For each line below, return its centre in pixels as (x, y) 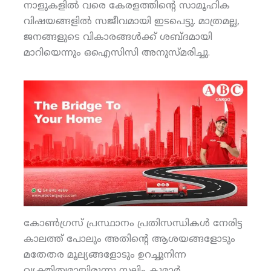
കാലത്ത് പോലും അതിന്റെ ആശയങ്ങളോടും (129, 240)
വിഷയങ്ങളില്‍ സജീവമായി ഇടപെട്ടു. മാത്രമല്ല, (131, 21)
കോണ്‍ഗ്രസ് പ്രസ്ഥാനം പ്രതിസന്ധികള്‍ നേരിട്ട (133, 224)
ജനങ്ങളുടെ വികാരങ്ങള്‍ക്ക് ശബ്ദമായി (118, 37)
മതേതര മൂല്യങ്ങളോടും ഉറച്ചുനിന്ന (105, 256)
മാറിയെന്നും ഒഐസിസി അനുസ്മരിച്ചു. (116, 53)
